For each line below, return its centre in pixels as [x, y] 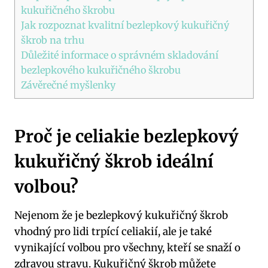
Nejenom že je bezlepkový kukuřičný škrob [121, 216]
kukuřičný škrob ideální [114, 162]
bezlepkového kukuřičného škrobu [101, 70]
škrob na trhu [53, 40]
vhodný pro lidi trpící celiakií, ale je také [113, 232]
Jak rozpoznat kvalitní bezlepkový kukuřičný [125, 25]
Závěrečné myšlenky [68, 85]
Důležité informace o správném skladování [120, 55]
